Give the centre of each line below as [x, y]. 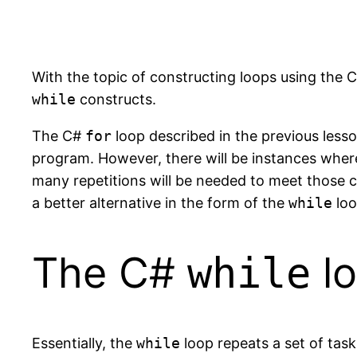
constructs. [116, 100]
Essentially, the [84, 343]
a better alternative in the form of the [160, 203]
